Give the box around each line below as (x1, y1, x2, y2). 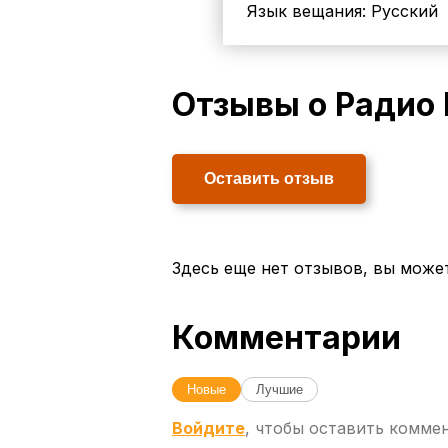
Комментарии (172, 317, 401, 357)
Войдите (172, 417, 245, 438)
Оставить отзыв (204, 169, 334, 187)
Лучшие (256, 381, 303, 397)
